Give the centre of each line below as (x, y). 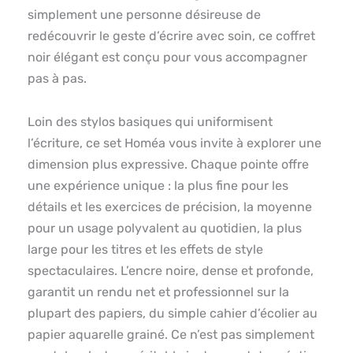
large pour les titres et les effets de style (145, 250)
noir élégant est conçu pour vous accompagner (167, 58)
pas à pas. (57, 79)
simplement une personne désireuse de (144, 15)
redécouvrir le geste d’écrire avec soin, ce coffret (171, 36)
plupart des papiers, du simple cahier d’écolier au (173, 314)
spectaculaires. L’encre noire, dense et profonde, (171, 271)
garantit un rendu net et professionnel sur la (158, 292)
